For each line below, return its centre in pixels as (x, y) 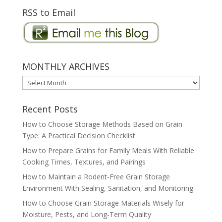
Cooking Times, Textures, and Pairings (84, 162)
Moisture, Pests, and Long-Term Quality (86, 215)
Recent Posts (50, 109)
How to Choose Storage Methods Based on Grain (102, 124)
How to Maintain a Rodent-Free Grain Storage (96, 177)
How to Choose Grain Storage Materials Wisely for (103, 203)
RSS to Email (49, 13)
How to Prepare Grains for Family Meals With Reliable (108, 151)
